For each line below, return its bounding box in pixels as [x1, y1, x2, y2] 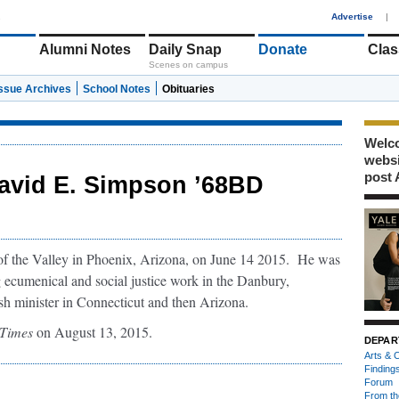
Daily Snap [149, 42, 222, 57]
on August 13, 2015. [33, 322, 152, 341]
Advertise [331, 12, 373, 21]
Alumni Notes [39, 42, 131, 57]
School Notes [83, 83, 151, 95]
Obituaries [162, 83, 215, 95]
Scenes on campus [149, 60, 228, 69]
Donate [258, 42, 307, 57]
